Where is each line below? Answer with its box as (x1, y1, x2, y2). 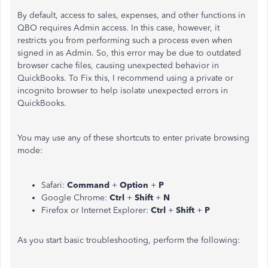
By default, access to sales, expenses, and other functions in (17, 10, 245, 20)
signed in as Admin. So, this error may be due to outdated (17, 48, 241, 58)
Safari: (41, 180, 67, 190)
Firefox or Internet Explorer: (41, 205, 151, 215)
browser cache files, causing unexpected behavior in (17, 60, 219, 71)
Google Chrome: (41, 193, 109, 203)
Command (67, 180, 109, 190)
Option (120, 180, 148, 190)
